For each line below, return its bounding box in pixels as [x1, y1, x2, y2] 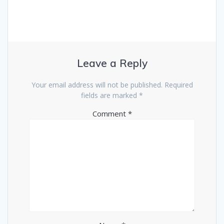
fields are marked [81, 90, 139, 100]
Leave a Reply [76, 56, 147, 69]
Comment [92, 108, 128, 118]
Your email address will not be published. [31, 79, 162, 89]
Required [164, 79, 193, 89]
